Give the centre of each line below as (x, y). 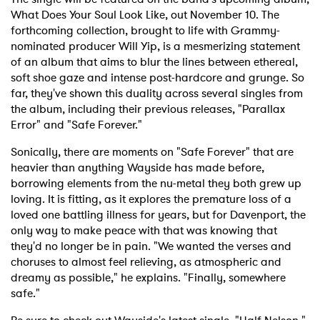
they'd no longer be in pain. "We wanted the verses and (151, 246)
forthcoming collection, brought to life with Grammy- (145, 30)
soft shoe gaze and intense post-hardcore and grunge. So (157, 77)
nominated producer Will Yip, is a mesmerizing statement (155, 46)
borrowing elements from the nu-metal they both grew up (156, 183)
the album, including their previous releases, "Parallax (148, 109)
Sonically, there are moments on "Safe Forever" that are (152, 151)
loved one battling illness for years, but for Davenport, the (158, 214)
